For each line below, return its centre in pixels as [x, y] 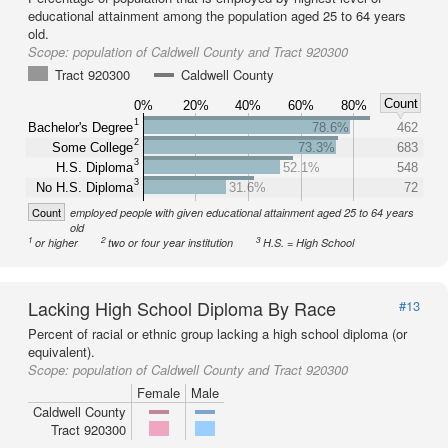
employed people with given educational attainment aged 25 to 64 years [242, 212]
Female [158, 392]
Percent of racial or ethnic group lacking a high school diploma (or [217, 333]
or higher [57, 242]
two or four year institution [171, 242]
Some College [92, 147]
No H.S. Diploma [85, 187]
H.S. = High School [309, 242]
